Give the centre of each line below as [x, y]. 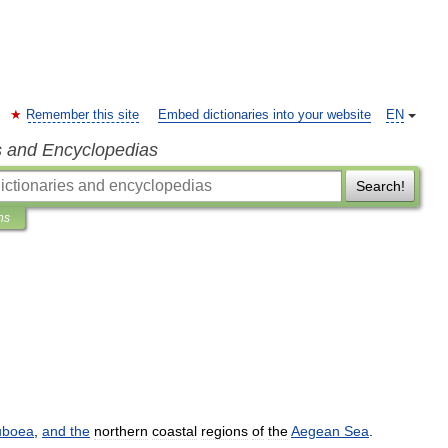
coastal [174, 431]
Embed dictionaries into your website [264, 115]
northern [121, 431]
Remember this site [82, 115]
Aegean [315, 431]
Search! [380, 186]
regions [224, 431]
